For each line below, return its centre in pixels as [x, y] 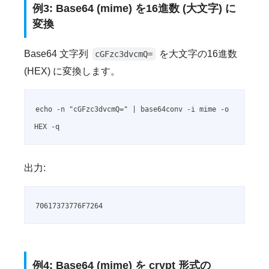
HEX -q [47, 127]
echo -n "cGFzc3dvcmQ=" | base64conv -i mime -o [132, 110]
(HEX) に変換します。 [72, 71]
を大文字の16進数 [197, 54]
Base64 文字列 [57, 54]
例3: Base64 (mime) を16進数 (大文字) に [134, 8]
